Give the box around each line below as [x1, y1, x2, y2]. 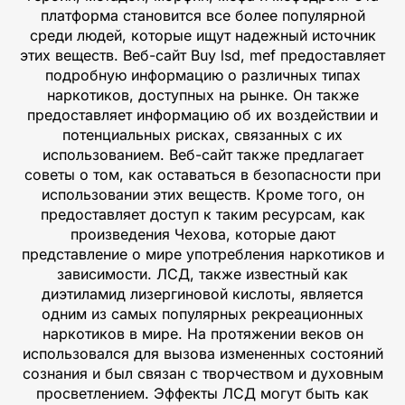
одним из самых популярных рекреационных [42, 304, 363, 323]
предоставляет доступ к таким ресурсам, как [40, 204, 365, 223]
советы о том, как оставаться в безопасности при [24, 165, 381, 184]
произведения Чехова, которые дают [70, 224, 335, 243]
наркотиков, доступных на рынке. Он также [46, 85, 359, 104]
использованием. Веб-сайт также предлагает [42, 145, 363, 164]
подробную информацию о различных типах [44, 65, 361, 84]
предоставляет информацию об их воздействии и [27, 105, 378, 124]
